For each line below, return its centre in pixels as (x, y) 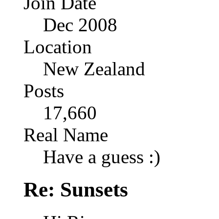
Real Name (66, 135)
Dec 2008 (80, 25)
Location (58, 47)
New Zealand (94, 69)
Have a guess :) (102, 157)
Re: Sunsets (76, 189)
